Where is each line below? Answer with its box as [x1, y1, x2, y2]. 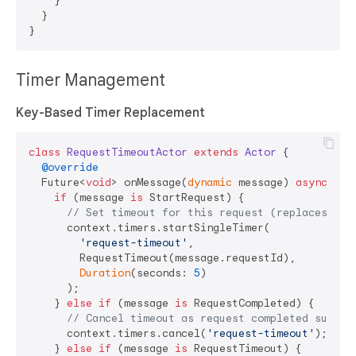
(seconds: [130, 266, 194, 281]
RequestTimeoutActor [67, 145, 188, 160]
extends [194, 145, 238, 160]
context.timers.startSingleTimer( [29, 221, 270, 235]
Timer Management [16, 70, 169, 91]
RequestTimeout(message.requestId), [29, 251, 296, 265]
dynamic [188, 176, 232, 190]
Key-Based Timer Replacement [16, 105, 205, 122]
